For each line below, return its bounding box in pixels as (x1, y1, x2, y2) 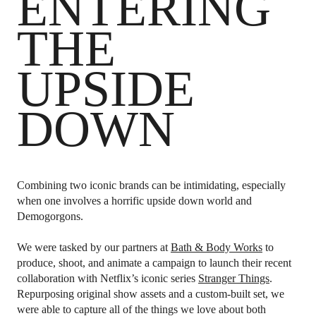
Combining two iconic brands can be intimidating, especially (17, 178, 286, 191)
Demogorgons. (17, 209, 83, 222)
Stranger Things (198, 272, 269, 284)
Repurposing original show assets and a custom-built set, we (17, 287, 284, 300)
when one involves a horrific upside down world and (17, 194, 252, 207)
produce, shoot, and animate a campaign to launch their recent (17, 256, 291, 269)
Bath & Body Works (171, 241, 262, 253)
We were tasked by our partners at (17, 241, 171, 253)
